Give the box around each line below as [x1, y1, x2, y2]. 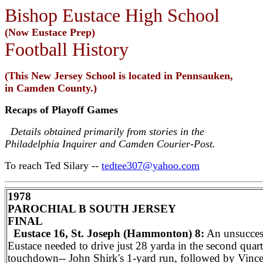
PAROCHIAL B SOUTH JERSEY [8, 203, 176, 215]
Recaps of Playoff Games [5, 104, 118, 116]
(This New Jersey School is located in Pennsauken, [5, 70, 233, 82]
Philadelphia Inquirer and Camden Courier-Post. [5, 138, 215, 150]
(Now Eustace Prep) [5, 26, 95, 38]
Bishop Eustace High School [5, 5, 220, 26]
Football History [5, 39, 129, 60]
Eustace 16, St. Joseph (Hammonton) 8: [8, 227, 204, 240]
